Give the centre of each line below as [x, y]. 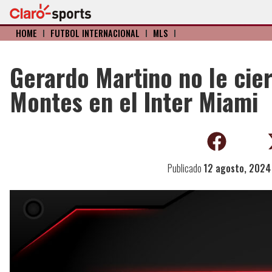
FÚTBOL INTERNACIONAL [95, 33]
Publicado [185, 168]
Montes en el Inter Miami [134, 101]
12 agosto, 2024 [237, 168]
